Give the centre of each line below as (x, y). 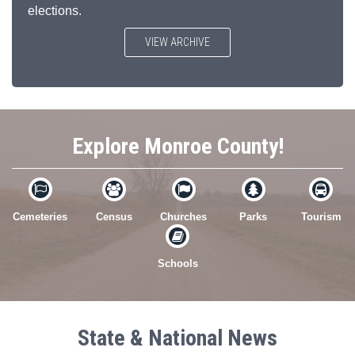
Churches (184, 217)
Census (114, 217)
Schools (177, 264)
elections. (55, 11)
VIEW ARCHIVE (177, 42)
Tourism (321, 217)
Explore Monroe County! (177, 147)
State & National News (177, 338)
